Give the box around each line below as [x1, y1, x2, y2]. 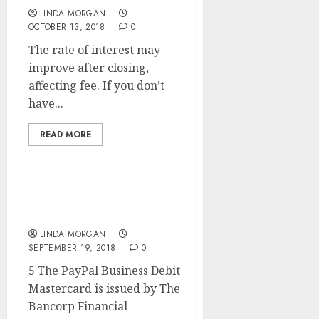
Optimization [28, 208, 109, 224]
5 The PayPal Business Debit [28, 263, 180, 278]
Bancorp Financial [28, 298, 127, 314]
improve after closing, [28, 60, 149, 75]
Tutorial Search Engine [28, 192, 168, 208]
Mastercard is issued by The [28, 281, 180, 296]
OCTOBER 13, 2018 [28, 21, 105, 33]
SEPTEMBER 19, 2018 [28, 241, 116, 254]
